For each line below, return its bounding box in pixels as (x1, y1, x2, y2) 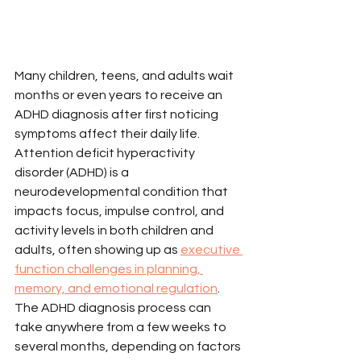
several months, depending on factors (15, 339, 243, 353)
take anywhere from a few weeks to (15, 320, 229, 334)
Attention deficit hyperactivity (15, 146, 197, 160)
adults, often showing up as (15, 243, 180, 256)
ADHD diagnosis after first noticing (15, 107, 221, 121)
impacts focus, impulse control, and (15, 204, 226, 218)
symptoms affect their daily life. (15, 127, 202, 140)
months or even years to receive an (15, 88, 225, 102)
